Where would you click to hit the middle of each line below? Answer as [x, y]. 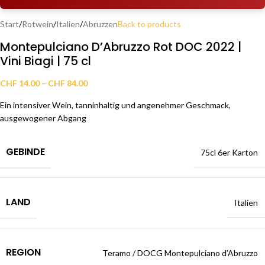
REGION [23, 253]
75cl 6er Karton [229, 153]
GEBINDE [25, 152]
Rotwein [38, 24]
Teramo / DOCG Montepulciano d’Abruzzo [180, 253]
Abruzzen [100, 24]
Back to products [149, 24]
